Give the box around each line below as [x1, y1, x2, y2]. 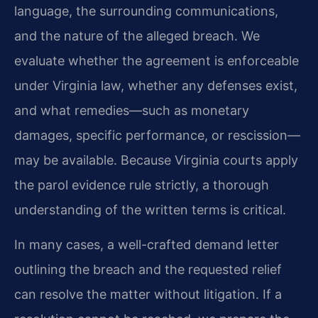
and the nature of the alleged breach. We [14, 28, 260, 43]
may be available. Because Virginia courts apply [14, 152, 298, 168]
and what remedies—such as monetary [14, 102, 249, 118]
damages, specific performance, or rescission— [14, 127, 300, 143]
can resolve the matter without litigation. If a [14, 287, 282, 302]
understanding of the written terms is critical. [14, 202, 286, 217]
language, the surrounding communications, [14, 3, 278, 18]
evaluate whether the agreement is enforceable [14, 53, 299, 68]
